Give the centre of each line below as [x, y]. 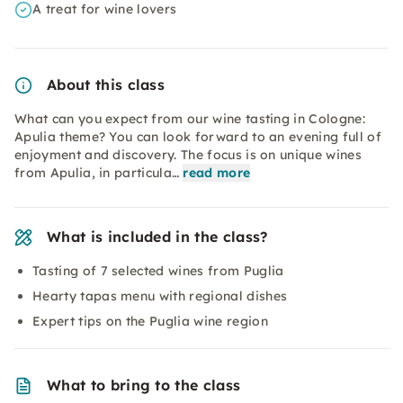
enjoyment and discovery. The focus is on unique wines [188, 155]
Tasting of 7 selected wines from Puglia [158, 271]
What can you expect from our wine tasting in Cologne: [190, 119]
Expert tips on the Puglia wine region [150, 321]
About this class [106, 85]
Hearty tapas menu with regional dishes [160, 296]
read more [217, 173]
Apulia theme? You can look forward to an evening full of [198, 137]
